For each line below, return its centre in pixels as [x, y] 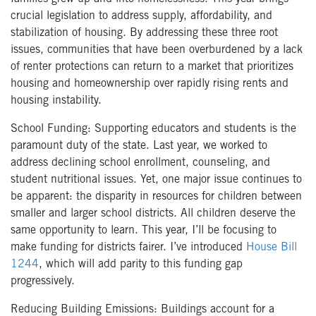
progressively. [43, 281]
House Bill [272, 247]
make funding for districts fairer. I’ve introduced [128, 247]
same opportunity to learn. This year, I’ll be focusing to [144, 230]
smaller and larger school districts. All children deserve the [153, 213]
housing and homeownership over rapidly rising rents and [150, 84]
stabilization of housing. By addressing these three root [144, 33]
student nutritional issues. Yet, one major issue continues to [156, 180]
